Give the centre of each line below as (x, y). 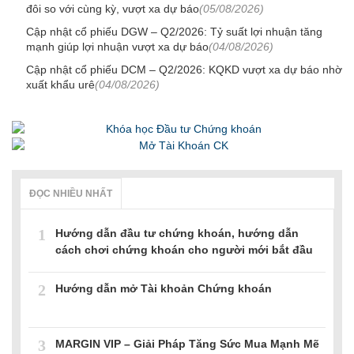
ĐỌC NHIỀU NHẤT (71, 194)
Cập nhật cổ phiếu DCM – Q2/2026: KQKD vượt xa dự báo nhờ (184, 69)
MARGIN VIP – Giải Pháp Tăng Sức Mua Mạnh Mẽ (187, 344)
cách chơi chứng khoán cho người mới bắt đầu (184, 250)
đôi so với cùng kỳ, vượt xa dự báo (113, 8)
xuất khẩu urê (60, 84)
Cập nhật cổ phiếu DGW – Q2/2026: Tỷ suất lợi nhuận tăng (174, 31)
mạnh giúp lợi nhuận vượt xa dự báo (117, 46)
